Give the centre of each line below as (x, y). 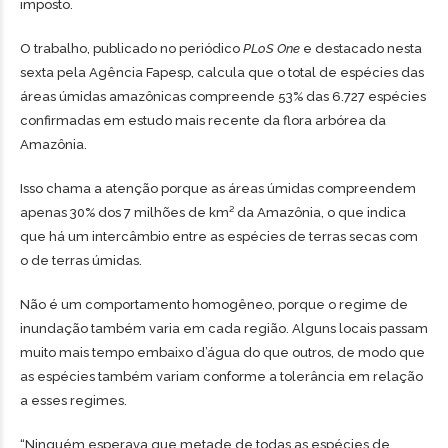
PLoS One (273, 48)
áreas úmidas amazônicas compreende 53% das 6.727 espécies (223, 96)
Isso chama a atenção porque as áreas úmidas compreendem (218, 188)
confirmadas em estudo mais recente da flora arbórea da (203, 120)
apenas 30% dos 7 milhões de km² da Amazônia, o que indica (213, 212)
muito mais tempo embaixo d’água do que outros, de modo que (222, 352)
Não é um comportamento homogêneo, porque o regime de (214, 304)
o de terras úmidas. (81, 260)
